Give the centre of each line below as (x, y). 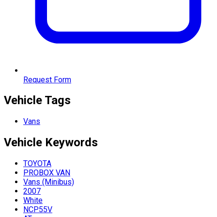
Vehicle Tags (37, 101)
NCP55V (38, 210)
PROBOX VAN (47, 173)
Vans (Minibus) (49, 182)
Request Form (47, 79)
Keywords (71, 143)
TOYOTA (37, 164)
